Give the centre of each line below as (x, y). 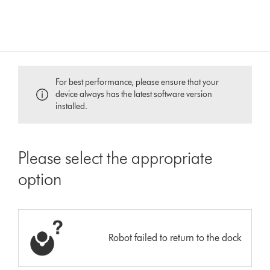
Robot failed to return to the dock (175, 237)
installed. (72, 106)
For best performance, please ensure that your (137, 82)
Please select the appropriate (116, 158)
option (40, 179)
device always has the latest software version (134, 94)
